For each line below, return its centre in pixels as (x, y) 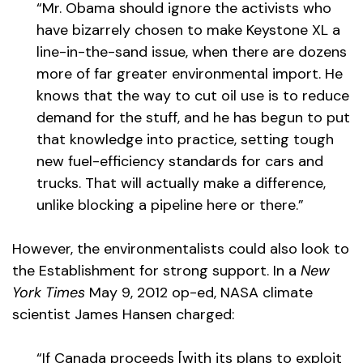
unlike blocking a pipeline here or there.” (170, 205)
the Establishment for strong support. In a (156, 271)
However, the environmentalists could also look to (181, 249)
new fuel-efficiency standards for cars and (180, 162)
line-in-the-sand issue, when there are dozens (192, 52)
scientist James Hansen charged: (123, 315)
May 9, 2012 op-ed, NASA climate (199, 293)
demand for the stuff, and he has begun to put (193, 118)
